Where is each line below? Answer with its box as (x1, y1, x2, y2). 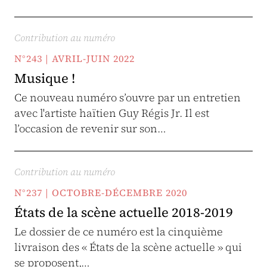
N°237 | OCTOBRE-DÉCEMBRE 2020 (14, 186, 187, 199)
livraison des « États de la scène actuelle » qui (14, 240, 242, 254)
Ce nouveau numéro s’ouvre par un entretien (14, 90, 241, 105)
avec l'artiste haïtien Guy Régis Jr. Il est (14, 105, 209, 120)
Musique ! (14, 69, 75, 87)
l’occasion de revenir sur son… (14, 121, 166, 136)
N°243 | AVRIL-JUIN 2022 (14, 52, 135, 65)
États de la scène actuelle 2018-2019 (14, 203, 233, 221)
